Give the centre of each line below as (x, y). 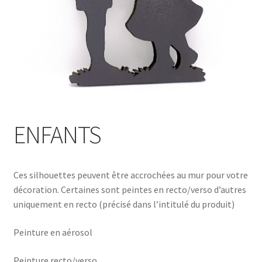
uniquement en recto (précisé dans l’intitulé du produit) (124, 204)
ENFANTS (57, 135)
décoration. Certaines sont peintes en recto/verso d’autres (130, 190)
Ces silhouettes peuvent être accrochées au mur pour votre (130, 175)
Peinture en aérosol (53, 232)
